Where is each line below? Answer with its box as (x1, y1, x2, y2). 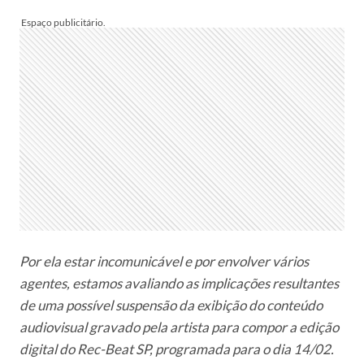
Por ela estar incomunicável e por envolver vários (19, 252, 309, 270)
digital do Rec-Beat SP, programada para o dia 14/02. (19, 340, 334, 357)
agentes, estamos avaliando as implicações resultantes (19, 274, 339, 292)
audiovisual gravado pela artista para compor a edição (19, 318, 339, 336)
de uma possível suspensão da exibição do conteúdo (19, 296, 323, 314)
